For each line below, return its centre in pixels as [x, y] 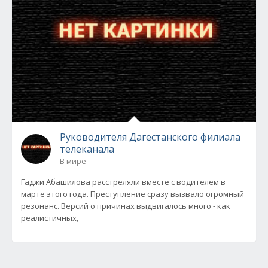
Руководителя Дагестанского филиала [150, 137]
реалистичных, [50, 218]
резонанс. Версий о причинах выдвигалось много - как [126, 206]
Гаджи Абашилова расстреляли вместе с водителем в [123, 182]
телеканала [87, 149]
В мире [73, 161]
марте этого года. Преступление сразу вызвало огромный [133, 194]
